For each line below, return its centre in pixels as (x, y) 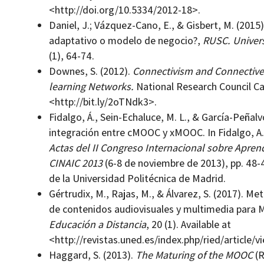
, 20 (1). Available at (188, 225)
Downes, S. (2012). (90, 71)
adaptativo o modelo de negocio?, (126, 41)
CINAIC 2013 (77, 163)
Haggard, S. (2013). (92, 255)
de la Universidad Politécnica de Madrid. (137, 179)
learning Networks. (91, 87)
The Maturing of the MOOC (195, 255)
